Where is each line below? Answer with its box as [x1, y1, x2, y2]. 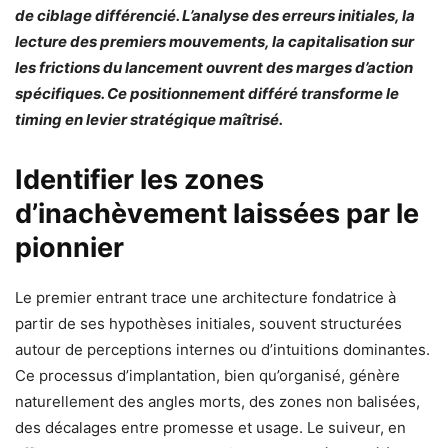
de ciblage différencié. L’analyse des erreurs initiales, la [15, 5, 415, 25]
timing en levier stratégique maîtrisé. [15, 109, 283, 129]
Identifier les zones [15, 162, 264, 196]
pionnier [15, 230, 124, 264]
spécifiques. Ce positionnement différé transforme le [15, 83, 399, 103]
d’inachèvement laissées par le [15, 196, 419, 230]
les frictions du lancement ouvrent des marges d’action [15, 57, 413, 77]
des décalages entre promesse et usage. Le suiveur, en [15, 417, 406, 437]
